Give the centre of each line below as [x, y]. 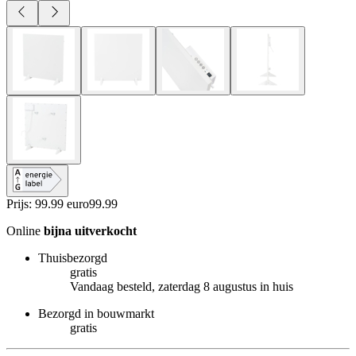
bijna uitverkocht [90, 230]
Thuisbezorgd [73, 257]
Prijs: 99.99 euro [48, 203]
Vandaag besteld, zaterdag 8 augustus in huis [182, 286]
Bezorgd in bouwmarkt [96, 313]
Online [25, 230]
